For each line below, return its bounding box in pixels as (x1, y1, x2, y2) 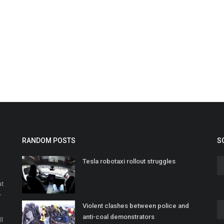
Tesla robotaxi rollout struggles (82, 157, 175, 165)
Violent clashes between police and (82, 202, 189, 210)
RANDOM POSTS (22, 136, 75, 145)
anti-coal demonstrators (82, 213, 154, 221)
